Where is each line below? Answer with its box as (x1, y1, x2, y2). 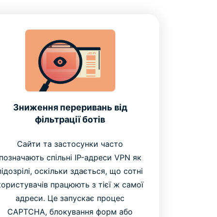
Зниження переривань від (13, 102, 127, 113)
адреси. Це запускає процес (15, 193, 125, 203)
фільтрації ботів (35, 114, 106, 125)
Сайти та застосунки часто (17, 139, 124, 149)
